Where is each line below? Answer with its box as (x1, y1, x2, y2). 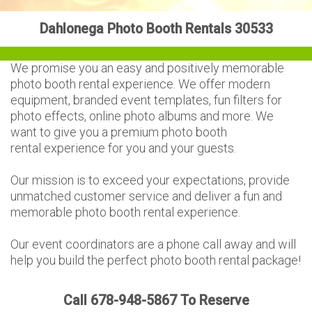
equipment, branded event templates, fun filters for (10, 93, 282, 107)
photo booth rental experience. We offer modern (10, 77, 270, 91)
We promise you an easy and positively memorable (10, 61, 284, 75)
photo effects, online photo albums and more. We (10, 109, 274, 123)
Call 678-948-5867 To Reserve (63, 292, 249, 309)
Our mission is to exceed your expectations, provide (10, 173, 290, 187)
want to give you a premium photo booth (10, 125, 227, 139)
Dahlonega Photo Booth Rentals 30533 (39, 21, 273, 37)
